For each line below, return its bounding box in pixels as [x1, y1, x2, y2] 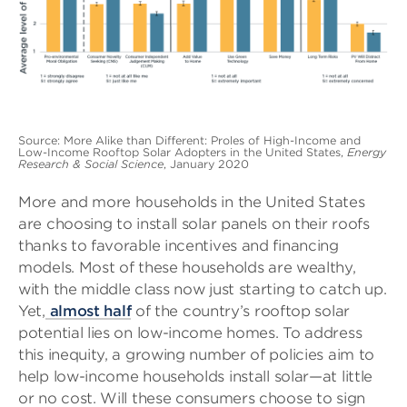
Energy [347, 144, 386, 159]
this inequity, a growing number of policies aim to [18, 345, 375, 363]
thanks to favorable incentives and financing [18, 236, 339, 254]
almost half [45, 302, 132, 320]
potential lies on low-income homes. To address [18, 323, 362, 342]
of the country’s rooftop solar [131, 302, 350, 320]
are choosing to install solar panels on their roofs [18, 214, 370, 233]
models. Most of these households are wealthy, [18, 258, 356, 276]
